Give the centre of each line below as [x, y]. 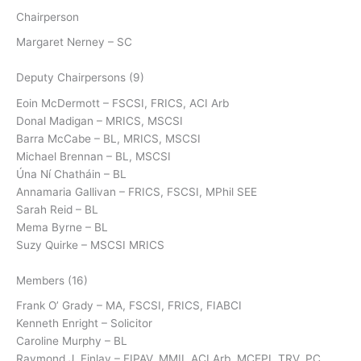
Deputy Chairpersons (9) [80, 78]
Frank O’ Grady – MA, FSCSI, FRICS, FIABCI [129, 306]
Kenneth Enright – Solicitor [84, 324]
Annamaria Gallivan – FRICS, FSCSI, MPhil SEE [137, 191]
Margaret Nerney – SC [74, 42]
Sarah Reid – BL [57, 209]
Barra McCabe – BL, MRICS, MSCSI [108, 138]
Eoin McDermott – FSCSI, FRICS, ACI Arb [122, 103]
